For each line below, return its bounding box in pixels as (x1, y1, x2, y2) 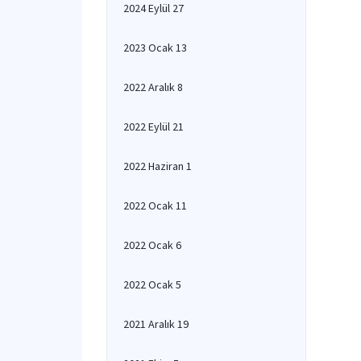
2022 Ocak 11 (123, 198, 187, 213)
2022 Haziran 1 (123, 159, 192, 173)
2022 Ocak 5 (123, 277, 181, 292)
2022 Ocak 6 (123, 238, 181, 252)
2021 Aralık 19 (123, 317, 189, 331)
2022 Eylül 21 (123, 119, 184, 134)
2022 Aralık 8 (123, 80, 183, 94)
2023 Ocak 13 (123, 40, 187, 55)
